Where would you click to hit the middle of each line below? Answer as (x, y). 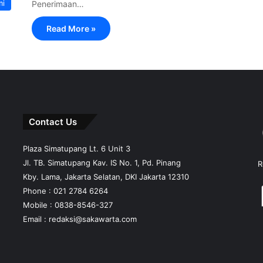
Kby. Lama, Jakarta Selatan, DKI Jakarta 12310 (106, 177)
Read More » (71, 28)
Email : (36, 219)
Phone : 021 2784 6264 (65, 191)
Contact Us (53, 122)
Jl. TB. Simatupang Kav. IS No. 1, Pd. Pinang (102, 163)
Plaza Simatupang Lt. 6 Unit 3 (76, 149)
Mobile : (38, 205)
